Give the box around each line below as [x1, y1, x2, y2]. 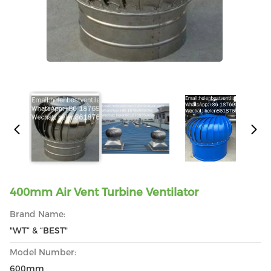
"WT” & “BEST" [10, 225, 68, 236]
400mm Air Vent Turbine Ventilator [10, 186, 198, 199]
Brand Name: [10, 209, 65, 220]
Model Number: [10, 247, 76, 258]
